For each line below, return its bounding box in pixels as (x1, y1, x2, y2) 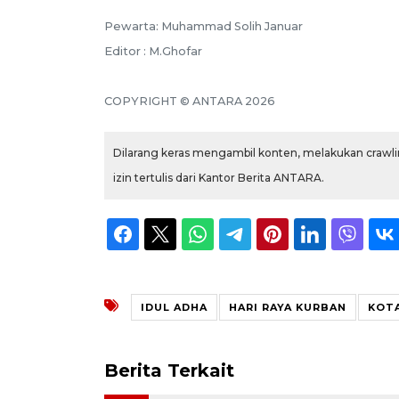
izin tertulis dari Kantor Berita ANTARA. (113, 170, 324, 184)
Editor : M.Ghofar (104, 44, 202, 58)
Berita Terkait (104, 359, 234, 381)
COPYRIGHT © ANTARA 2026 (104, 94, 275, 108)
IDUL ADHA (141, 300, 208, 313)
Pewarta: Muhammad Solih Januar (104, 19, 303, 33)
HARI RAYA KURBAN (229, 300, 346, 313)
